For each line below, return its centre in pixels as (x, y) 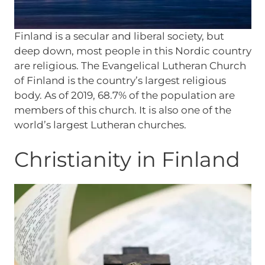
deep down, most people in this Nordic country (132, 51)
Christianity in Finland (127, 160)
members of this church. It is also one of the (122, 110)
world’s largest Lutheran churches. (100, 125)
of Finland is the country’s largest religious (120, 80)
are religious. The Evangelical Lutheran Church (130, 65)
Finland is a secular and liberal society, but (119, 36)
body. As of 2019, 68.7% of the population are (124, 95)
